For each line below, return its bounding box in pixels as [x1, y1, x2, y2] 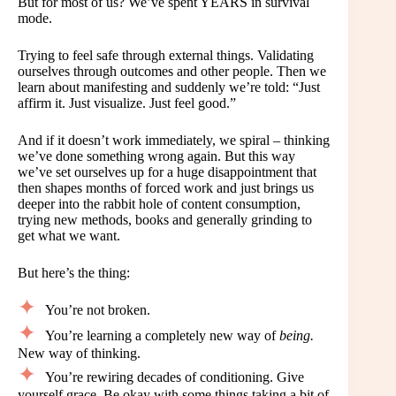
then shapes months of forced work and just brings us [18, 180, 314, 196]
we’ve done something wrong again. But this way [18, 148, 295, 164]
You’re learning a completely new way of [45, 327, 279, 343]
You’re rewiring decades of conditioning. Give [45, 369, 304, 385]
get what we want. [18, 228, 120, 244]
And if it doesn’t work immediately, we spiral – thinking [18, 133, 330, 148]
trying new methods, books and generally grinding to [18, 212, 312, 228]
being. [279, 327, 314, 343]
